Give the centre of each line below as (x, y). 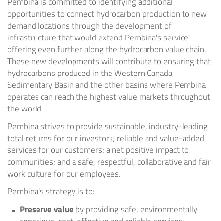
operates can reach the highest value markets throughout (109, 97)
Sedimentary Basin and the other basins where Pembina (107, 85)
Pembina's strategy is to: (51, 192)
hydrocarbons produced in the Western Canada (90, 73)
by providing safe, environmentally (135, 209)
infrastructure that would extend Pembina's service (98, 38)
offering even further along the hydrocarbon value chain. (107, 50)
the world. (25, 109)
